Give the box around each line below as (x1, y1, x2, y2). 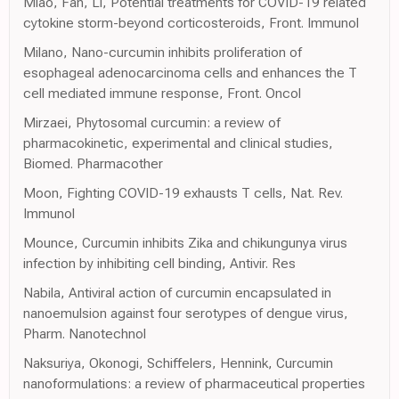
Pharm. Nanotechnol (23, 324, 146, 342)
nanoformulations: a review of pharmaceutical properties (23, 374, 365, 392)
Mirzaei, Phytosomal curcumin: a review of (23, 113, 281, 131)
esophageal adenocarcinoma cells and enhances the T (23, 63, 357, 81)
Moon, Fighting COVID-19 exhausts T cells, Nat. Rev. (23, 183, 343, 201)
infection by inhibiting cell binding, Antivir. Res (23, 254, 296, 272)
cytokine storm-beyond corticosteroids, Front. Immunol (23, 13, 359, 31)
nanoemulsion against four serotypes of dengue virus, (23, 304, 348, 322)
